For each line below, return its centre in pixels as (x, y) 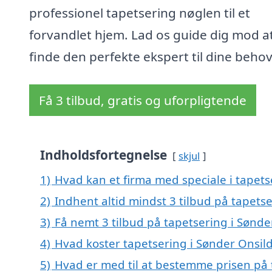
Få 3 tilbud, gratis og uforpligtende (143, 100)
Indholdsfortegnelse (104, 155)
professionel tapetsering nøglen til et (140, 13)
